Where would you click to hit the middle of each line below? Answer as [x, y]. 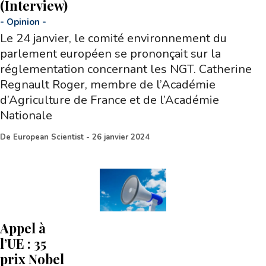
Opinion [23, 22]
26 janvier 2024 [121, 137]
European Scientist [48, 137]
